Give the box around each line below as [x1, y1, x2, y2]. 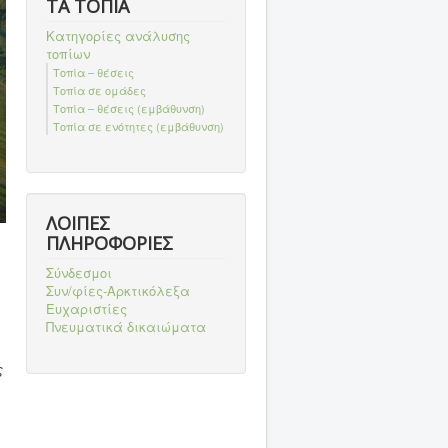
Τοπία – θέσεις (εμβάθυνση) [53, 100, 205, 116]
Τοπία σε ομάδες [53, 82, 146, 98]
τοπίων [46, 44, 90, 63]
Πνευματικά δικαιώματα [46, 317, 206, 336]
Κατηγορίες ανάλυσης [46, 26, 190, 45]
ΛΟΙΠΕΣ [46, 211, 110, 235]
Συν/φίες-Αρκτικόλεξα [46, 281, 190, 300]
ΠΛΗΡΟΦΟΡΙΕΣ [46, 231, 173, 255]
